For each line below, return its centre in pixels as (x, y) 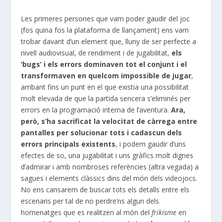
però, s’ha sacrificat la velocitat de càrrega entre (109, 121)
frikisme (165, 212)
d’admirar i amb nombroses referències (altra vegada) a (110, 166)
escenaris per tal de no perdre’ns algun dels (90, 201)
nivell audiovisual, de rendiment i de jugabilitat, (96, 53)
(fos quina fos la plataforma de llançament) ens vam (105, 30)
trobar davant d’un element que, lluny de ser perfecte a (109, 41)
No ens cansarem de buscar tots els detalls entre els (105, 189)
